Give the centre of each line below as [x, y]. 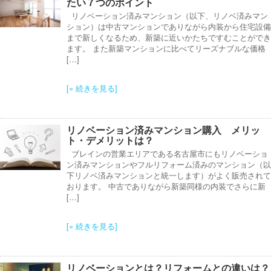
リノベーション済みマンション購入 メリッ [163, 130]
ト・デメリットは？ [110, 140]
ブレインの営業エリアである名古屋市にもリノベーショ [167, 154]
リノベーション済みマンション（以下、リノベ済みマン [167, 16]
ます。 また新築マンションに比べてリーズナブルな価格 [166, 48]
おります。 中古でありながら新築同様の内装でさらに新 [166, 186]
